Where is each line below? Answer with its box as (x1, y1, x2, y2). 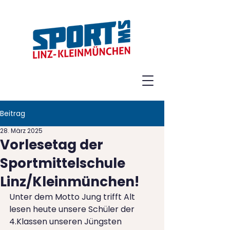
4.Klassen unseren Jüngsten (9, 216, 124, 227)
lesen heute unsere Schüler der (9, 203, 137, 215)
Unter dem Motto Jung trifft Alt (9, 191, 137, 203)
